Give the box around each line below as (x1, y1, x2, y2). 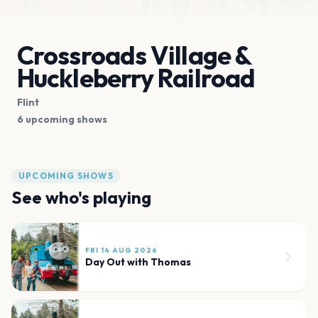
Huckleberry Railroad (17, 61, 256, 94)
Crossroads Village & (17, 38, 251, 71)
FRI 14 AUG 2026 (85, 245, 158, 255)
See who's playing (11, 186, 151, 208)
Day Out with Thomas (85, 255, 191, 268)
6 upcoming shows (17, 112, 107, 126)
